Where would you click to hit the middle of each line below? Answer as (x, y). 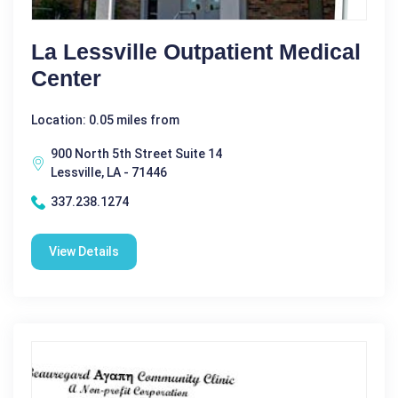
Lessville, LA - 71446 (109, 173)
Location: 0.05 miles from (105, 120)
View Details (84, 252)
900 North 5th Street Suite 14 (136, 154)
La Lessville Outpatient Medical (196, 52)
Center (66, 79)
